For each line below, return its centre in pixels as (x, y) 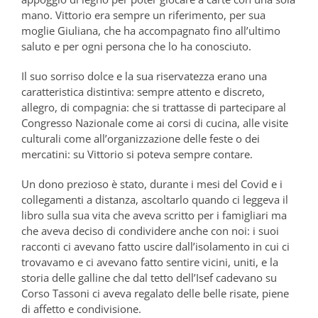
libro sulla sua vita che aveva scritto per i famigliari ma (154, 215)
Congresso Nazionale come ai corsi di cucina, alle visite (155, 122)
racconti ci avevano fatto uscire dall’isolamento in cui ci (155, 246)
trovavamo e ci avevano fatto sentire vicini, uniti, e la (150, 262)
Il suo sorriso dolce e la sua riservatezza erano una (144, 76)
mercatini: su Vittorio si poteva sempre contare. (137, 154)
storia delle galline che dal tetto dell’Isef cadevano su (149, 277)
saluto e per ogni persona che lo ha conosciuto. (136, 46)
